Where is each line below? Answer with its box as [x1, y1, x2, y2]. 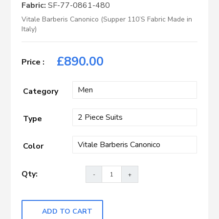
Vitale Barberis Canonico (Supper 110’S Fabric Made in [22, 15, 193, 24]
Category [23, 86, 59, 97]
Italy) [22, 24, 37, 34]
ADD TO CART [42, 207, 93, 217]
